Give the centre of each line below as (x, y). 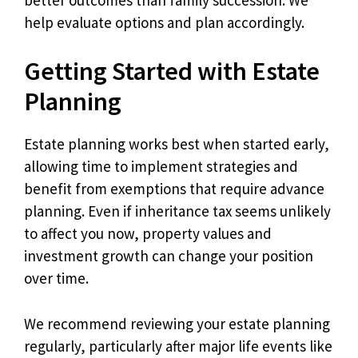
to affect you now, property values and (148, 233)
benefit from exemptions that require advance (174, 189)
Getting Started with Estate (172, 71)
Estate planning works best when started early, (177, 144)
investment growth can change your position (169, 256)
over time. (56, 278)
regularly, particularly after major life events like (178, 346)
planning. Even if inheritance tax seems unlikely (177, 211)
